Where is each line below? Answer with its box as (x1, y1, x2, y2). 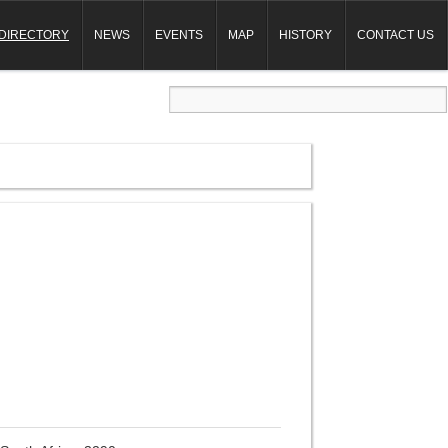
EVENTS (155, 28, 203, 42)
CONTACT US (357, 28, 434, 42)
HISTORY (279, 28, 332, 42)
